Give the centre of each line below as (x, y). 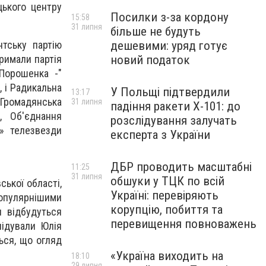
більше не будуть (156, 31)
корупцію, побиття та (167, 210)
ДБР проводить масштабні (181, 167)
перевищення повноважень (183, 224)
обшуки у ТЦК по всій (167, 181)
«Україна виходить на (167, 256)
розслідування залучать (174, 121)
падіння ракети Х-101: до (175, 106)
